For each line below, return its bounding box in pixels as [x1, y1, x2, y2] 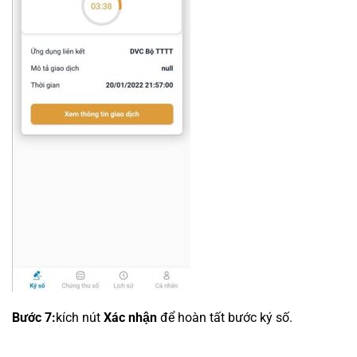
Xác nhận [104, 310, 160, 326]
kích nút [56, 310, 104, 326]
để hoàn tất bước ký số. [160, 310, 292, 326]
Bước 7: [12, 310, 56, 326]
